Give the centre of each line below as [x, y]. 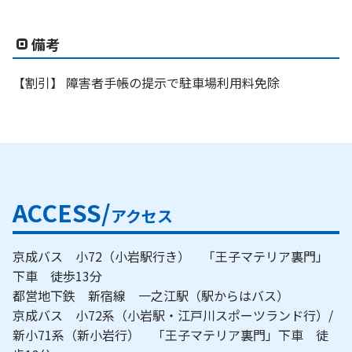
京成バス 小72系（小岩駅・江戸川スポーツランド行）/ [173, 315]
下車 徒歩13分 [64, 276]
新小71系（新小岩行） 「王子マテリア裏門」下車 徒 [170, 335]
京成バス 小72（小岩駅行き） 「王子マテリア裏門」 [170, 257]
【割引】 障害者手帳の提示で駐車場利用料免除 [146, 83]
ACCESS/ [62, 213]
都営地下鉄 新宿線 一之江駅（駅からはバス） [163, 296]
